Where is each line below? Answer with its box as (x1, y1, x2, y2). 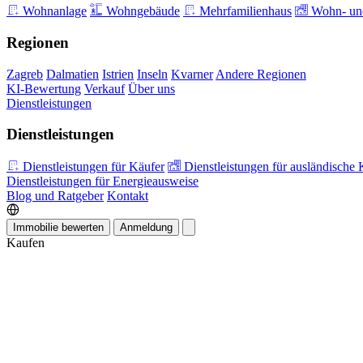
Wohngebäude (103, 4, 180, 19)
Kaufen (6, 236, 45, 250)
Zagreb (6, 66, 43, 81)
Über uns (128, 81, 175, 96)
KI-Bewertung (6, 81, 81, 96)
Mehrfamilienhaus (196, 4, 292, 19)
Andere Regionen (216, 66, 306, 81)
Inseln (137, 66, 168, 81)
